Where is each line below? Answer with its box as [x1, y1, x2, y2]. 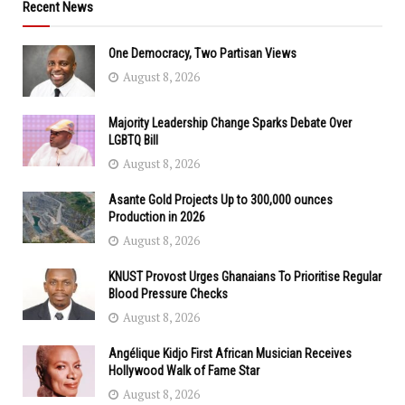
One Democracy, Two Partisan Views [108, 45, 297, 61]
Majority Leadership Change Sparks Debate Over [108, 115, 352, 130]
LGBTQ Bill [108, 132, 158, 147]
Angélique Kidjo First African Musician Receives [108, 345, 352, 361]
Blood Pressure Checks [108, 286, 228, 301]
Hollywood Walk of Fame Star [108, 363, 259, 378]
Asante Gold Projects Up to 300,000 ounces [108, 192, 333, 207]
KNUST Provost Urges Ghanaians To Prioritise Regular [108, 268, 381, 284]
